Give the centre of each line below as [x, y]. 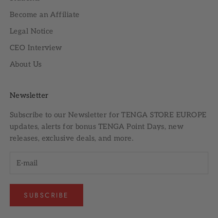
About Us [26, 64]
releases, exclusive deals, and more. [72, 138]
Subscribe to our [39, 115]
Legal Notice [32, 31]
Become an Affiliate [45, 14]
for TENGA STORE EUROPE [157, 115]
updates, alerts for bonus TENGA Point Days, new [97, 126]
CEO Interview [36, 47]
